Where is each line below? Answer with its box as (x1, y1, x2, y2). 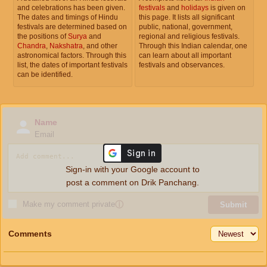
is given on (209, 3, 246, 12)
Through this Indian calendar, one (139, 41, 247, 50)
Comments (8, 229, 52, 238)
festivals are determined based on (17, 22, 127, 31)
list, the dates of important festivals (17, 60, 128, 69)
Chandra (17, 41, 46, 50)
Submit (220, 200, 247, 209)
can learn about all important (139, 51, 231, 60)
